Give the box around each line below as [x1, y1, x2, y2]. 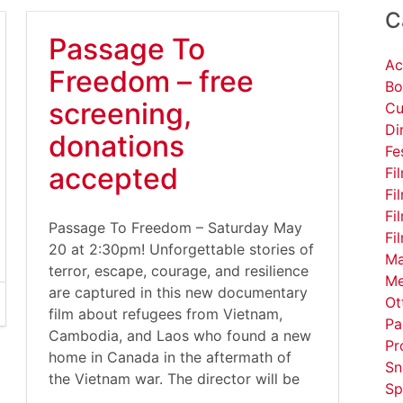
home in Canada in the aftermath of [49, 348, 291, 366]
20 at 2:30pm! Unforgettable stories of [49, 240, 314, 258]
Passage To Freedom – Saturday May [49, 219, 302, 237]
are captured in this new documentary [49, 283, 308, 301]
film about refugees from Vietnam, [49, 305, 282, 323]
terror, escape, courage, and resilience [49, 262, 309, 280]
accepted [49, 161, 178, 196]
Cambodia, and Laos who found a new [49, 327, 311, 345]
